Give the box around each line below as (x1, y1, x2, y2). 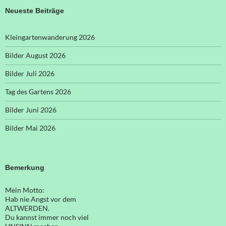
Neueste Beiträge (5, 7, 64, 15)
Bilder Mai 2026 (5, 124, 55, 133)
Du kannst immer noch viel (5, 213, 89, 222)
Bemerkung (5, 163, 44, 172)
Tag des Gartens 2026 (5, 87, 71, 96)
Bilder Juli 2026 (5, 69, 54, 78)
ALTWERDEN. (5, 204, 49, 213)
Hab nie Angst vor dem (5, 195, 76, 204)
